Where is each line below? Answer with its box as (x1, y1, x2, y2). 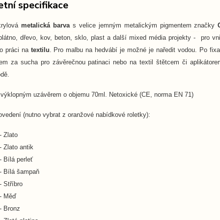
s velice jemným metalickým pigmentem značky (69, 21, 218, 29)
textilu (30, 46, 50, 54)
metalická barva (21, 21, 70, 29)
